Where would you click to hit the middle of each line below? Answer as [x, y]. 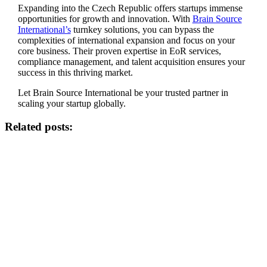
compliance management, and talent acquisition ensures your [131, 62]
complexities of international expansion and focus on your [126, 41]
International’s [44, 30]
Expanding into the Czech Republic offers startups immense [130, 8]
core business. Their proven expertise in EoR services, [119, 51]
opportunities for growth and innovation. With [105, 19]
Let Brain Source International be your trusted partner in [123, 93]
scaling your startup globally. [72, 104]
